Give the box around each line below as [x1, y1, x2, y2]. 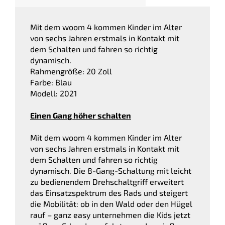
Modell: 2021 [30, 88, 77, 98]
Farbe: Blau [30, 77, 72, 87]
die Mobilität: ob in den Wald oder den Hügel [30, 198, 192, 208]
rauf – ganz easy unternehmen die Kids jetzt [30, 209, 190, 219]
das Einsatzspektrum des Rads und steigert [30, 187, 188, 197]
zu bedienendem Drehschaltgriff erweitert [30, 176, 184, 186]
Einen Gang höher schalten [30, 110, 131, 120]
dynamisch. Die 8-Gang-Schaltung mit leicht [30, 165, 191, 175]
